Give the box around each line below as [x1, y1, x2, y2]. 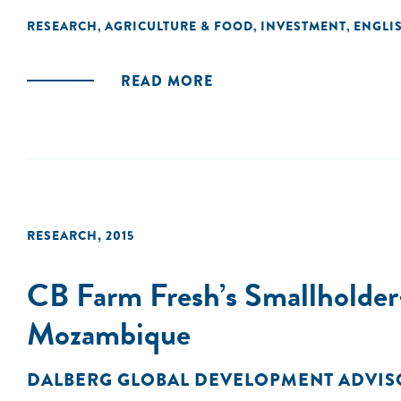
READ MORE [121, 71, 213, 91]
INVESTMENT [260, 17, 346, 35]
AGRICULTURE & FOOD [105, 17, 253, 35]
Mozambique [27, 310, 191, 357]
